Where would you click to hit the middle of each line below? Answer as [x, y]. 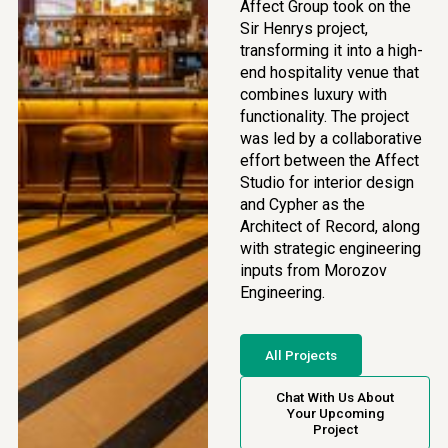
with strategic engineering [330, 248]
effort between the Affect [329, 160]
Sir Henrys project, [304, 28]
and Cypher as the [302, 204]
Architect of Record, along [330, 226]
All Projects [301, 355]
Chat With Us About [335, 397]
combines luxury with [313, 94]
